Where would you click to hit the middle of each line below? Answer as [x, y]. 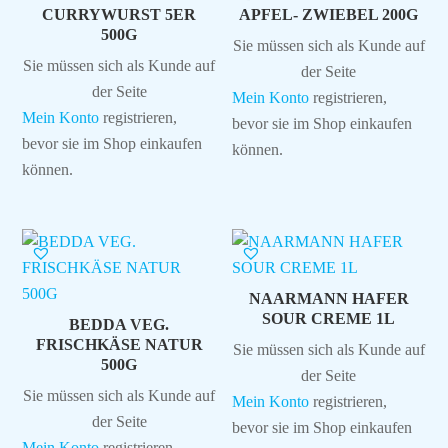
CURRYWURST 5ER [119, 15]
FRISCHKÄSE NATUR [119, 345]
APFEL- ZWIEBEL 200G [329, 15]
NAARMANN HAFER [328, 299]
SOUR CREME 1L [329, 319]
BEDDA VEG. [119, 325]
